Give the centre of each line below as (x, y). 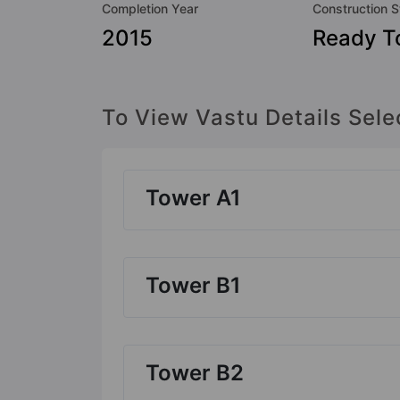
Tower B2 (195, 372)
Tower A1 (193, 197)
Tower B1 (193, 285)
